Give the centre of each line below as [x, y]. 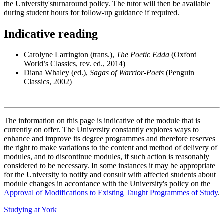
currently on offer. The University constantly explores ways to [101, 130]
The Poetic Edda [143, 55]
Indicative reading [51, 34]
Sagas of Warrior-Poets [127, 73]
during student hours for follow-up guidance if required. [92, 12]
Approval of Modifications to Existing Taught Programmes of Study [111, 193]
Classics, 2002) [48, 82]
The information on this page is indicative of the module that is [102, 121]
